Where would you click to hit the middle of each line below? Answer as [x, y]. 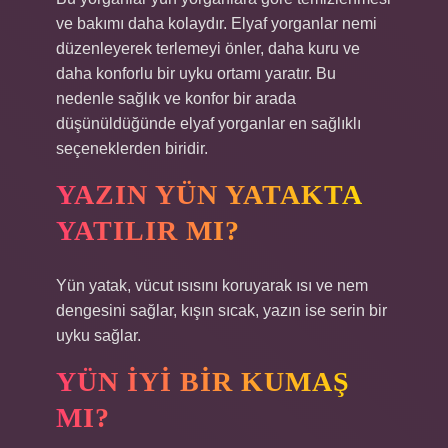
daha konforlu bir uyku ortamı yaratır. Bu [196, 73]
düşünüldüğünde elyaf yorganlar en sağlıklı [208, 123]
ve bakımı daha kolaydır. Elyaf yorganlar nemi [216, 23]
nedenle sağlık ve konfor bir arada [176, 98]
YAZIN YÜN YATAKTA [209, 194]
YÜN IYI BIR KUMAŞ [203, 381]
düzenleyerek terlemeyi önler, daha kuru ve [208, 48]
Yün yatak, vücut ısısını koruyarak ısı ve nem [212, 285]
